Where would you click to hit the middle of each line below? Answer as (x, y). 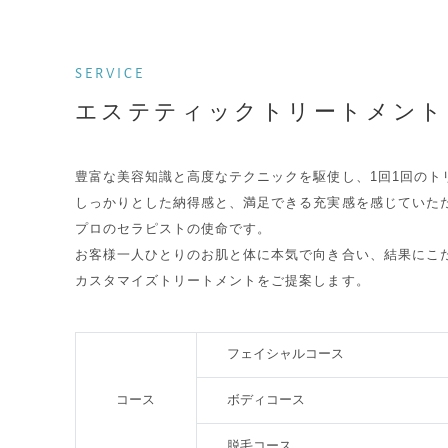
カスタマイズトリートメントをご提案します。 (222, 281)
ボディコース (265, 401)
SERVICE (109, 74)
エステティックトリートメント (260, 111)
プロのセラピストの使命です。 (173, 229)
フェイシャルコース (285, 355)
